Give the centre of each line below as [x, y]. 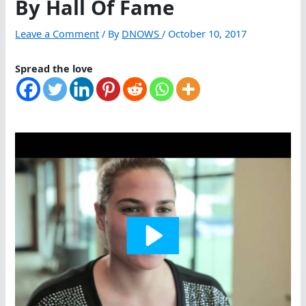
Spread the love [54, 69]
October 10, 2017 [208, 34]
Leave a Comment [57, 34]
